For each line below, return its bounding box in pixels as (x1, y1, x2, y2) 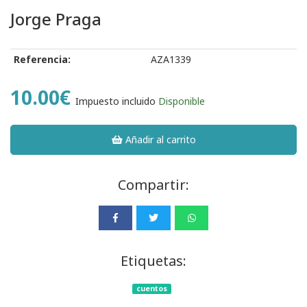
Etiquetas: (121, 251, 186, 270)
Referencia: (14, 52, 71, 66)
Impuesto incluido (75, 94, 156, 108)
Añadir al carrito (123, 132, 197, 146)
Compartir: (118, 175, 189, 194)
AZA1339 (151, 52, 191, 66)
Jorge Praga (10, 7, 101, 30)
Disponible (158, 94, 205, 108)
